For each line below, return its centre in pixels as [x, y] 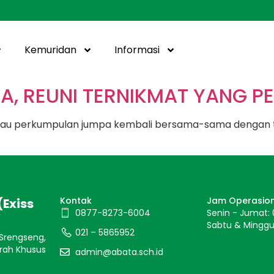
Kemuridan [51, 50]
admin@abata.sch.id [119, 252]
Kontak [76, 201]
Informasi [137, 50]
